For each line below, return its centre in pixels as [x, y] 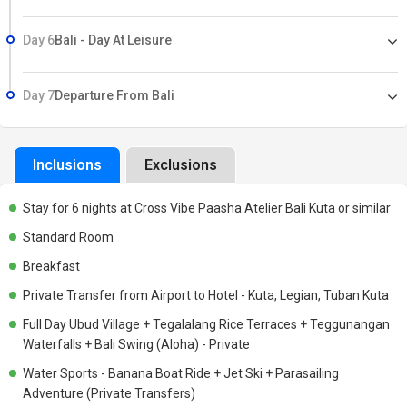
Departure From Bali [114, 95]
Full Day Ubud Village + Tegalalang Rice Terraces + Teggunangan [206, 324]
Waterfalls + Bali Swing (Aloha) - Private [136, 344]
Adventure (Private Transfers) [109, 393]
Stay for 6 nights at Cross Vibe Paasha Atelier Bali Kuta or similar [207, 208]
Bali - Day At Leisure [113, 40]
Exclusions [181, 165]
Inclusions [67, 165]
